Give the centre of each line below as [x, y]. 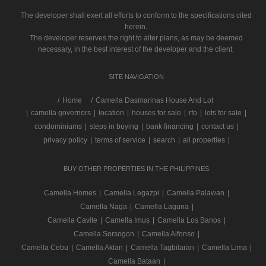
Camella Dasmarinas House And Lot [154, 100]
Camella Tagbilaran [162, 248]
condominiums [58, 126]
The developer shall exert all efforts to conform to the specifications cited [136, 15]
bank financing [170, 126]
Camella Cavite [72, 220]
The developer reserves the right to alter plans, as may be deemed [136, 38]
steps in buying [114, 126]
